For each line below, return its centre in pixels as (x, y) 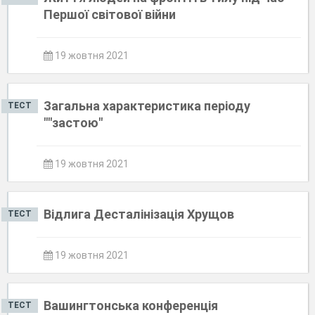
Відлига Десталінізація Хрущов (139, 214)
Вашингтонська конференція (131, 306)
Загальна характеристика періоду (147, 106)
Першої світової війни (110, 14)
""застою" (73, 123)
